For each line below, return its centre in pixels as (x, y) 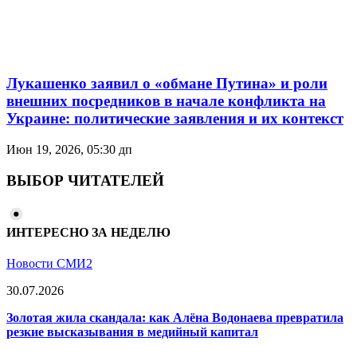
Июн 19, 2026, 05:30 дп (69, 149)
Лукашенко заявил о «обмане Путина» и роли (167, 84)
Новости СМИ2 (49, 264)
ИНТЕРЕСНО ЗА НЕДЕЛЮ (88, 232)
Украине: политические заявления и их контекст (175, 119)
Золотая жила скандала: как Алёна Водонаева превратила (175, 318)
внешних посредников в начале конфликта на (166, 101)
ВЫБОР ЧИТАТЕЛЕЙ (85, 180)
